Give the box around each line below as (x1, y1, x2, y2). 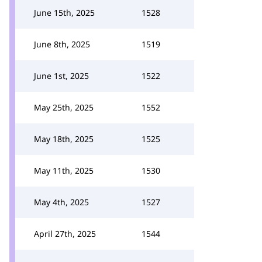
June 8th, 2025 (34, 39, 90, 50)
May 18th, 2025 (34, 133, 94, 144)
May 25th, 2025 (34, 102, 94, 113)
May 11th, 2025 (34, 165, 94, 176)
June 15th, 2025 (34, 7, 95, 18)
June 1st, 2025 (34, 70, 89, 81)
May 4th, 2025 (34, 196, 89, 208)
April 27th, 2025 (34, 228, 96, 239)
